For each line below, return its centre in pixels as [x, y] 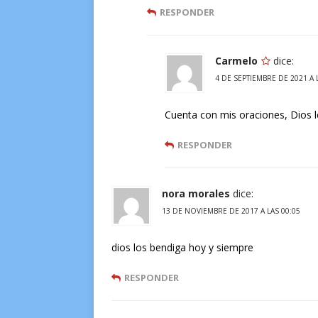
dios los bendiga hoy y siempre [182, 247]
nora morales [196, 193]
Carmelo [236, 61]
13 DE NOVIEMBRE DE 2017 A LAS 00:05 [231, 211]
